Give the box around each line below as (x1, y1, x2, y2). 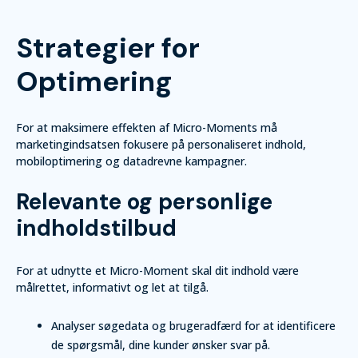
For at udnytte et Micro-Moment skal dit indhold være (16, 263, 299, 278)
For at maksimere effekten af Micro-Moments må (16, 120, 277, 135)
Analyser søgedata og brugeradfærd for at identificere (51, 318, 336, 333)
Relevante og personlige (16, 187, 272, 217)
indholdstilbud (16, 213, 177, 243)
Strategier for (16, 30, 200, 66)
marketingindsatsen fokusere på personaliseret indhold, (16, 137, 306, 152)
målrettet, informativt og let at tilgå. (16, 280, 209, 295)
